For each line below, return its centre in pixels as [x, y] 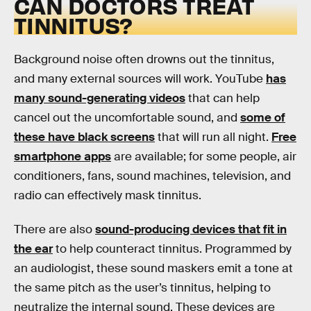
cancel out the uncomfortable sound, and [127, 117]
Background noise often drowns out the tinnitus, [144, 59]
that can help [222, 98]
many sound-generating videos [100, 98]
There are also [54, 230]
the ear [33, 249]
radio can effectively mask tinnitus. [108, 195]
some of [263, 117]
